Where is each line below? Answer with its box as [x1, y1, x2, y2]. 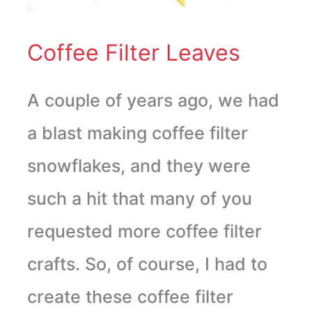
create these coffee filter [26, 286, 233, 307]
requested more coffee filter [26, 220, 262, 242]
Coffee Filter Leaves [26, 38, 240, 66]
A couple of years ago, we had [26, 89, 279, 111]
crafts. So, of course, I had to [26, 253, 267, 274]
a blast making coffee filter [26, 122, 248, 143]
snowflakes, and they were [26, 155, 251, 176]
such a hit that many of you [26, 187, 252, 209]
